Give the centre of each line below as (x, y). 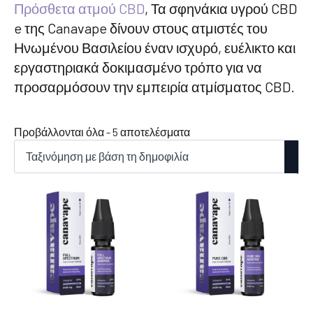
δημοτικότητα (222, 162)
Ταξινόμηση (218, 131)
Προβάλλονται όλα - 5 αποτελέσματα (102, 132)
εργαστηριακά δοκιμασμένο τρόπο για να (138, 67)
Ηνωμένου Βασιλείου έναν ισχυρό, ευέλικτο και (155, 48)
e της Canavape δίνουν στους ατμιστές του (141, 28)
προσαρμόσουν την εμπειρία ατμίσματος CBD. (154, 87)
